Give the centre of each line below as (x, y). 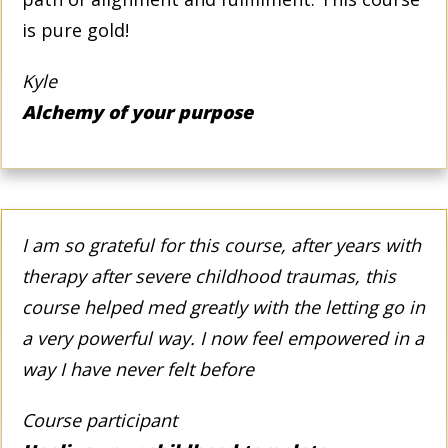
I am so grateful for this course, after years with (221, 244)
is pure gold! (75, 29)
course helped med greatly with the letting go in (223, 306)
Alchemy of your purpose (137, 111)
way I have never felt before (138, 368)
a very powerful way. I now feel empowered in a (223, 337)
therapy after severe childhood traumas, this (209, 275)
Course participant (99, 419)
